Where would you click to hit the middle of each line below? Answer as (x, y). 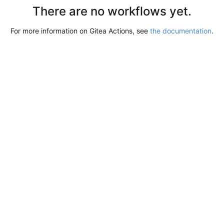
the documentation (181, 30)
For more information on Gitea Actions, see (80, 30)
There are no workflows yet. (112, 11)
